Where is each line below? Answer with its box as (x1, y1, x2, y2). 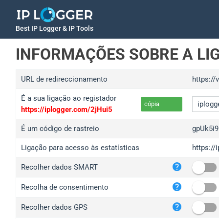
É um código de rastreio (21, 124, 99, 133)
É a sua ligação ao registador (21, 94, 116, 103)
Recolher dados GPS (21, 203, 88, 212)
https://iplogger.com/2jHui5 (21, 105, 112, 114)
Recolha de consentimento (21, 183, 109, 192)
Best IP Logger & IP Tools (16, 24, 93, 32)
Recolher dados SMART (21, 163, 98, 172)
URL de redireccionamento (21, 75, 108, 84)
